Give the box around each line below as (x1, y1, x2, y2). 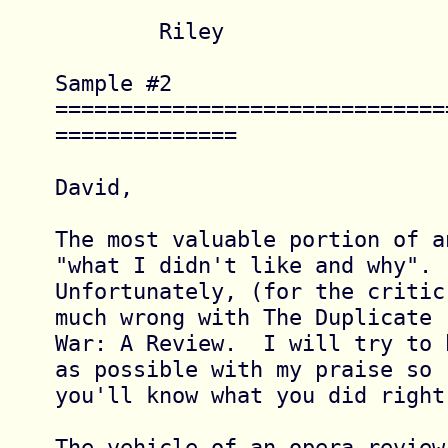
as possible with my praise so (54, 355, 432, 382)
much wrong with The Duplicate (54, 303, 432, 330)
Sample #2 (54, 69, 172, 96)
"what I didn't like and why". (54, 251, 432, 278)
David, (54, 173, 133, 200)
